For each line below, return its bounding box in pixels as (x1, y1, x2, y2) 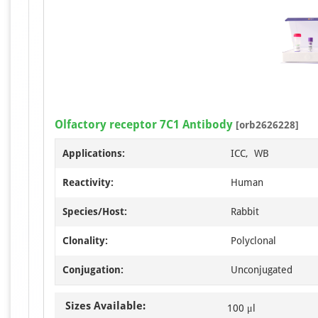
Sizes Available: (65, 299, 146, 312)
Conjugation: (62, 263, 124, 275)
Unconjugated (231, 263, 292, 275)
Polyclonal (231, 234, 276, 246)
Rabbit (231, 205, 259, 217)
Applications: (62, 147, 125, 159)
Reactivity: (62, 176, 114, 188)
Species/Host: (62, 205, 127, 217)
